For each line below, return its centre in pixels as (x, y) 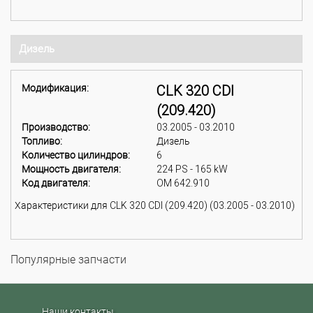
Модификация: (55, 88)
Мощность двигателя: (71, 169)
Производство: (56, 127)
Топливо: (42, 141)
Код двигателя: (56, 183)
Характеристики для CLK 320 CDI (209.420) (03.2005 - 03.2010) (155, 205)
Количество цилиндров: (76, 155)
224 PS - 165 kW (192, 169)
